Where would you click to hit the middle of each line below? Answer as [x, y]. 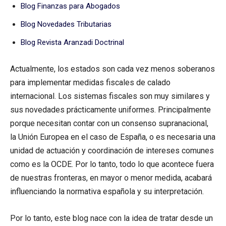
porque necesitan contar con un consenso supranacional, [109, 123]
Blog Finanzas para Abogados [70, 6]
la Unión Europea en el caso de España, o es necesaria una [113, 137]
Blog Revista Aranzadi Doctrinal [72, 42]
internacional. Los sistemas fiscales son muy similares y [110, 96]
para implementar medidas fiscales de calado [90, 82]
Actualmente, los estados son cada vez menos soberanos [112, 69]
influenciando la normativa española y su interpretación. [107, 191]
